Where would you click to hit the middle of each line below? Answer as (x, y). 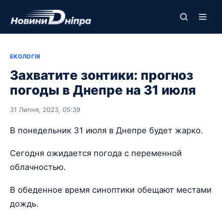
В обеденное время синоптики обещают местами (111, 190)
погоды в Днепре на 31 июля (103, 90)
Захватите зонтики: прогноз (102, 75)
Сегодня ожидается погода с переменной (96, 153)
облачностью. (38, 167)
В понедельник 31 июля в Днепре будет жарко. (107, 130)
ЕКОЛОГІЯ (25, 56)
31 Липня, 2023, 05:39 (45, 110)
